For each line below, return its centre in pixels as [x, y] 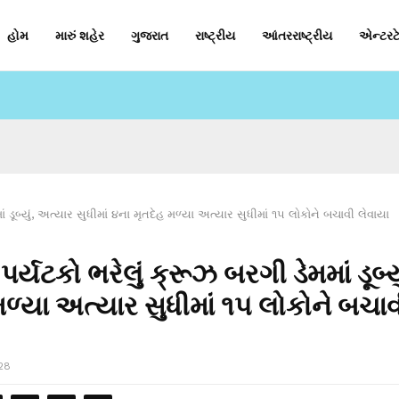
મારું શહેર [80, 36]
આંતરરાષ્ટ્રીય [297, 36]
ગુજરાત [150, 36]
